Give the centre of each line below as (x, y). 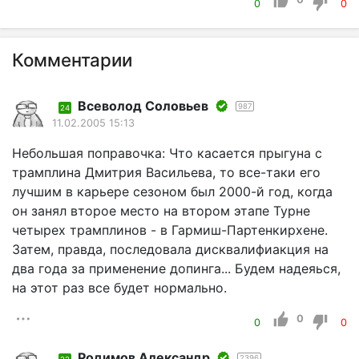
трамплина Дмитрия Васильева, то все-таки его (166, 173)
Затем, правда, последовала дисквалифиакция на (170, 250)
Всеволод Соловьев (143, 106)
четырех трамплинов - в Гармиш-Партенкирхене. (170, 230)
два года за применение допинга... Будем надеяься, (176, 269)
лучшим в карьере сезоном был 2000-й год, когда (172, 192)
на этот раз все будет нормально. (119, 288)
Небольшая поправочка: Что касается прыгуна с (167, 153)
